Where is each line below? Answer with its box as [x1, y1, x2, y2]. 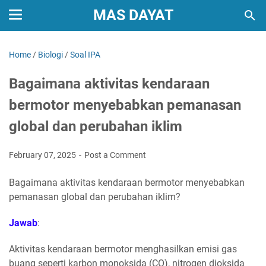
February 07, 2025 [9, 150, 78, 160]
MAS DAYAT [93, 7, 173, 24]
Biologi [38, 50, 63, 59]
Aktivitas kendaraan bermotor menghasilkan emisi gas [9, 243, 237, 255]
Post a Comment [84, 150, 146, 160]
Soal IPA [70, 50, 100, 59]
